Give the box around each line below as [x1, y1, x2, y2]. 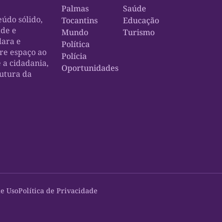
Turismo [123, 26, 155, 38]
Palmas [61, 2, 89, 14]
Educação [123, 14, 160, 26]
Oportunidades [61, 62, 119, 73]
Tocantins [61, 14, 98, 26]
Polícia [61, 50, 87, 61]
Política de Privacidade [18, 185, 98, 195]
